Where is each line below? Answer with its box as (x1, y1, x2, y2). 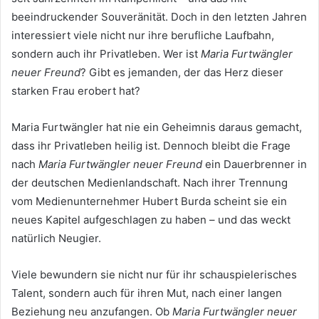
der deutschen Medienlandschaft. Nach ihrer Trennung (11, 176, 288, 190)
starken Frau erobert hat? (11, 84, 140, 98)
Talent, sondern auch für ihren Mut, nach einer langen (11, 286, 282, 300)
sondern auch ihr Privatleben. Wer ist (11, 47, 201, 61)
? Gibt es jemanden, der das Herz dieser (80, 66, 283, 80)
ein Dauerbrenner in (202, 157, 307, 172)
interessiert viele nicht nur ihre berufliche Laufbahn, (11, 28, 274, 43)
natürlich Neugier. (11, 231, 101, 246)
